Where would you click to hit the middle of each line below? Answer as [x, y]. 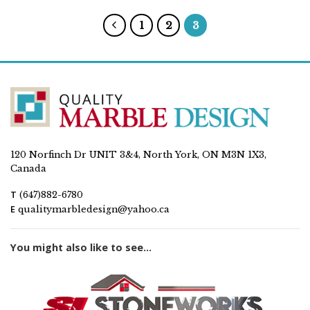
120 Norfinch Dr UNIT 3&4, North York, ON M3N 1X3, [138, 155]
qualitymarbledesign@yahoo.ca [94, 209]
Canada [28, 169]
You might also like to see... [81, 247]
